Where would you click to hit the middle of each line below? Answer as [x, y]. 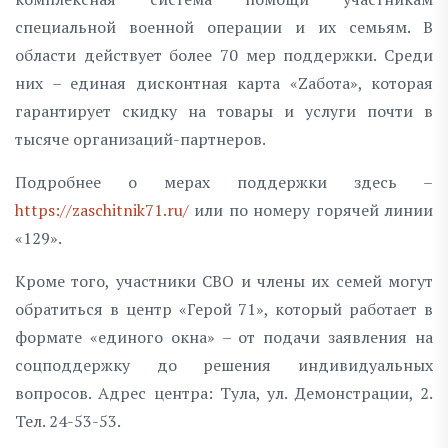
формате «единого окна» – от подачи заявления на [224, 336]
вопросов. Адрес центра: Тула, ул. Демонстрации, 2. [224, 392]
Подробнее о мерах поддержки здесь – [224, 181]
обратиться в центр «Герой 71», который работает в [224, 308]
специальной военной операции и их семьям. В [224, 26]
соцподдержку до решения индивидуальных [224, 364]
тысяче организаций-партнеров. [140, 138]
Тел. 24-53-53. [68, 420]
